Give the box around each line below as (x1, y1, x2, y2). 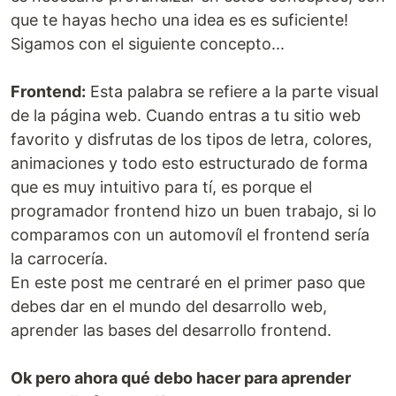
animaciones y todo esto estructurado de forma (11, 154, 368, 172)
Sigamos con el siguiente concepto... (11, 34, 285, 53)
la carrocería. (11, 249, 108, 268)
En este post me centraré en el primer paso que (11, 273, 365, 292)
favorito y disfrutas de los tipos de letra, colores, (11, 130, 372, 148)
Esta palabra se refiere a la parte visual (86, 82, 378, 101)
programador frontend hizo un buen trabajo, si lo (11, 202, 377, 220)
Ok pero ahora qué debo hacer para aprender (11, 369, 351, 387)
